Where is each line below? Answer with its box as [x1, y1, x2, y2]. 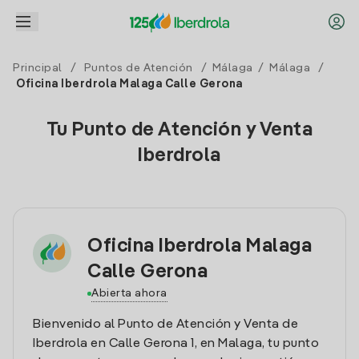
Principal [13, 63, 63, 74]
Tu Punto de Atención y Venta [46, 121, 313, 140]
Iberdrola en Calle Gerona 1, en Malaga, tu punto [33, 337, 319, 350]
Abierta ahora [91, 288, 167, 299]
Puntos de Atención [83, 63, 193, 74]
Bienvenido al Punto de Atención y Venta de [33, 318, 298, 331]
